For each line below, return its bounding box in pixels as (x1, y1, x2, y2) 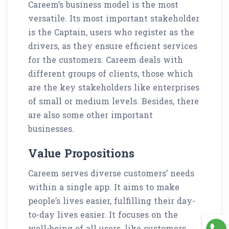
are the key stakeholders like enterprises (28, 81, 199, 93)
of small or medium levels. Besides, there (28, 95, 199, 106)
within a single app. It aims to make (28, 181, 179, 192)
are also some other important (28, 109, 153, 120)
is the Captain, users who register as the (28, 26, 194, 37)
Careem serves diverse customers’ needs (28, 167, 194, 178)
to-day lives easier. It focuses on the (28, 209, 178, 220)
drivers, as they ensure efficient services (28, 40, 197, 51)
